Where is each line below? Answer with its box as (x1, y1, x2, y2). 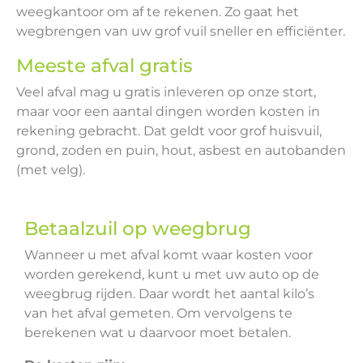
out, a (170, 143, 206, 158)
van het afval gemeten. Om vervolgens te (24, 305, 293, 321)
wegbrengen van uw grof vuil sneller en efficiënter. (16, 23, 345, 39)
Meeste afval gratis (16, 53, 198, 77)
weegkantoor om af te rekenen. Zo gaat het (16, 4, 299, 19)
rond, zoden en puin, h (25, 143, 170, 158)
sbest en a (206, 143, 272, 158)
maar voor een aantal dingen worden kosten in (16, 104, 320, 119)
